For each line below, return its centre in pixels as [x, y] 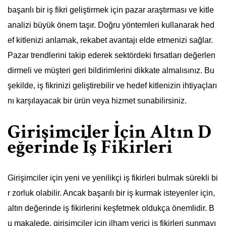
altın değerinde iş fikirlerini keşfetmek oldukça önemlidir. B [111, 208]
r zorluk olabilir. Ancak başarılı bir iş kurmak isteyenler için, [111, 193]
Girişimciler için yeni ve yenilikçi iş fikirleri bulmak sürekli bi [113, 178]
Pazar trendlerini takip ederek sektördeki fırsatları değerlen [111, 55]
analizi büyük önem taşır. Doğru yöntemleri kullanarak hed [111, 25]
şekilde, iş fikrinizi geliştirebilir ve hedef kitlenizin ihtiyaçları [112, 86]
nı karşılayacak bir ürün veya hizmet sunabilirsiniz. [97, 101]
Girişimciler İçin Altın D [109, 132]
